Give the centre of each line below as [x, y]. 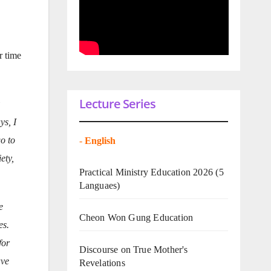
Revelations [102, 263]
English [101, 140]
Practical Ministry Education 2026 [146, 172]
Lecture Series [117, 103]
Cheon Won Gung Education [136, 217]
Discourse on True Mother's [133, 249]
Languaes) [100, 185]
